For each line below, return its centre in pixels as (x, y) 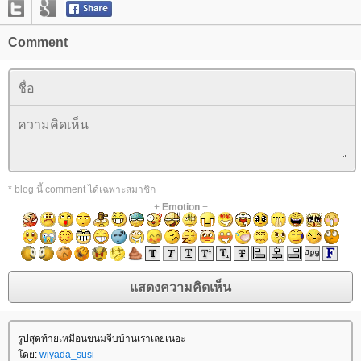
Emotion (180, 207)
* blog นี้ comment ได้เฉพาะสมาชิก (82, 189)
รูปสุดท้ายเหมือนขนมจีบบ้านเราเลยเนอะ (102, 338)
